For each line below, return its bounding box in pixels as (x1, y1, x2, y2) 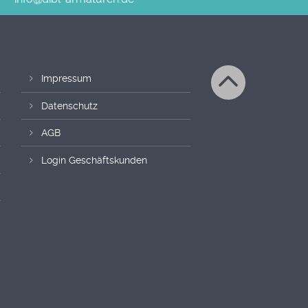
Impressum (41, 73, 91, 85)
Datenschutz (41, 100, 98, 111)
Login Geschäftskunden (41, 154, 147, 166)
